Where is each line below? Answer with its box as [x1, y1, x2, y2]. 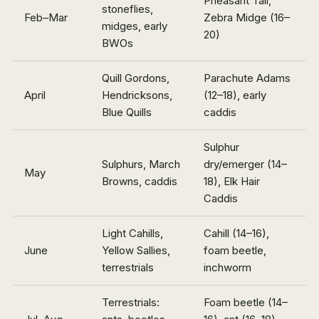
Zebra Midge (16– [204, 11, 290, 25]
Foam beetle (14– [204, 296, 288, 310]
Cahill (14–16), [204, 226, 269, 241]
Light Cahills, [102, 226, 163, 241]
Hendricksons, [102, 88, 172, 103]
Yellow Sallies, [102, 244, 170, 258]
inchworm [204, 261, 251, 275]
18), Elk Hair [204, 174, 260, 189]
